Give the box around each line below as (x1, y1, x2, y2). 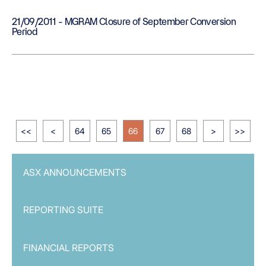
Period (12, 26, 38, 37)
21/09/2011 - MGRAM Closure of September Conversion (12, 16, 58, 27)
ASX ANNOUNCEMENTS (23, 166, 126, 178)
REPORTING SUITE (23, 204, 103, 216)
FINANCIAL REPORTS (23, 242, 114, 254)
